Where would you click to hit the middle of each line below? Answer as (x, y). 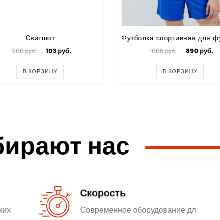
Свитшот (40, 38)
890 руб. (199, 51)
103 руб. (58, 51)
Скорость (103, 193)
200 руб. (24, 51)
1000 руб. (163, 51)
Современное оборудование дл (138, 210)
